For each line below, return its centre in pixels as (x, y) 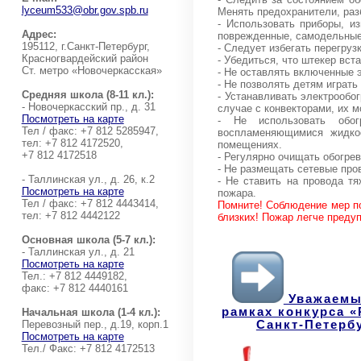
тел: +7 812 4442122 (71, 216)
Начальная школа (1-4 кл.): (91, 312)
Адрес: (39, 34)
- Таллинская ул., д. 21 (78, 252)
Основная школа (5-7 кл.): (88, 240)
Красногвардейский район (85, 58)
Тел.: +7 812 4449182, (74, 276)
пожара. (237, 193)
